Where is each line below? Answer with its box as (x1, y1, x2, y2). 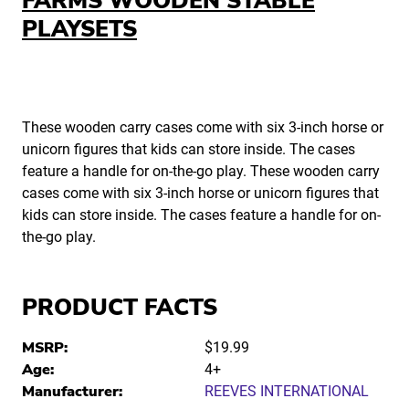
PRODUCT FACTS (22, 292, 217, 324)
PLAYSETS (22, 14, 137, 46)
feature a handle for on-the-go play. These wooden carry (22, 163, 380, 181)
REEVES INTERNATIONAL (204, 383, 369, 401)
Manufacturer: (22, 382, 122, 403)
